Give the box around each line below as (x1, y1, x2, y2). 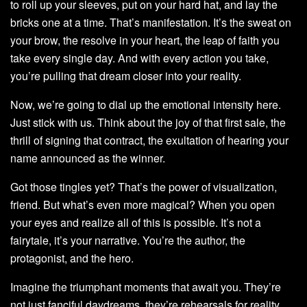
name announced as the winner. (10, 150, 165, 167)
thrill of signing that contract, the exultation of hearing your (10, 132, 288, 149)
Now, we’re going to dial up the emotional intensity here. (10, 97, 281, 113)
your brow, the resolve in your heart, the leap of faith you (10, 32, 280, 49)
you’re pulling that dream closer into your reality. (10, 68, 241, 84)
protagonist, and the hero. (10, 250, 134, 267)
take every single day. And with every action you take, (10, 50, 269, 66)
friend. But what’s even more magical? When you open (10, 197, 275, 213)
